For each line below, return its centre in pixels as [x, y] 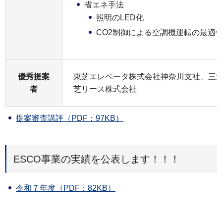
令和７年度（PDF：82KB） [66, 188]
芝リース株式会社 [105, 89]
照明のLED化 [120, 18]
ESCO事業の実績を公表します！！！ [97, 159]
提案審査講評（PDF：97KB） [70, 118]
